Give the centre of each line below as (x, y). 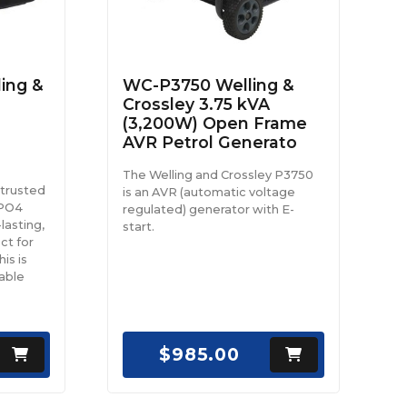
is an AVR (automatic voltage (209, 192)
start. (139, 226)
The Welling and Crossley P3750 (218, 174)
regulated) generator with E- (209, 209)
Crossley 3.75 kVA (197, 104)
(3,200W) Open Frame (215, 123)
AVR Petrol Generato (210, 142)
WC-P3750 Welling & (209, 84)
